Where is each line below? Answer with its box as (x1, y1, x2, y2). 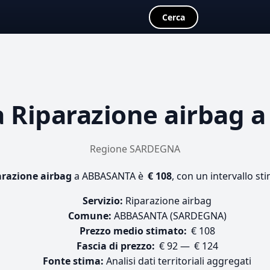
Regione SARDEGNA (90, 142, 180, 155)
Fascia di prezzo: (76, 239, 155, 253)
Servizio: (83, 194, 123, 207)
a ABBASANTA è (72, 169, 146, 183)
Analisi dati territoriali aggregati (104, 254, 251, 268)
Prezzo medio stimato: (79, 224, 187, 237)
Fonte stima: (43, 254, 104, 268)
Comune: (67, 209, 111, 222)
